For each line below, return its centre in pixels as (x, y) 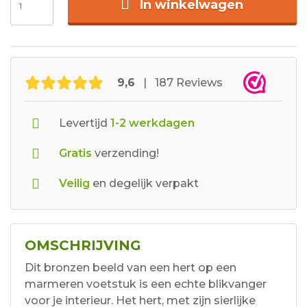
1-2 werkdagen (151, 123)
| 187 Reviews (179, 82)
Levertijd (83, 123)
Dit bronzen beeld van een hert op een (131, 268)
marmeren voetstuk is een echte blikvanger (146, 284)
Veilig (74, 184)
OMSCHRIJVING (83, 246)
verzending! (125, 153)
